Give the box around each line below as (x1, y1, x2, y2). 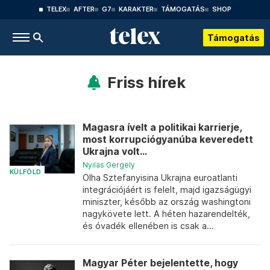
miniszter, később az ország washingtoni (83, 196, 251, 207)
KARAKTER (118, 5, 154, 13)
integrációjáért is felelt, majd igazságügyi (83, 184, 251, 195)
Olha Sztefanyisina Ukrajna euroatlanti (83, 172, 237, 183)
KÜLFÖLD (10, 168, 42, 176)
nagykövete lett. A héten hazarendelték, (83, 209, 250, 219)
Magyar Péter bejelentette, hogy (83, 257, 238, 269)
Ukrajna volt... (83, 146, 147, 157)
